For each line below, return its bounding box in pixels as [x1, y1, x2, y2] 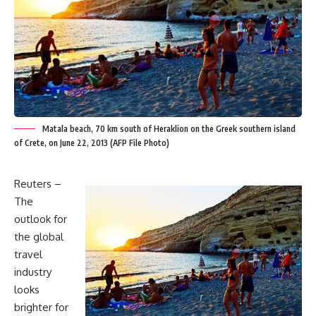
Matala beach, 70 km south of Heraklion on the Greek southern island [42, 123, 296, 134]
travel [14, 247, 42, 261]
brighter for [14, 300, 68, 314]
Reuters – [14, 176, 61, 190]
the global [14, 229, 63, 243]
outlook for [14, 212, 67, 226]
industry [14, 265, 51, 279]
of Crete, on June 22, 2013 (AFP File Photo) [14, 137, 169, 148]
